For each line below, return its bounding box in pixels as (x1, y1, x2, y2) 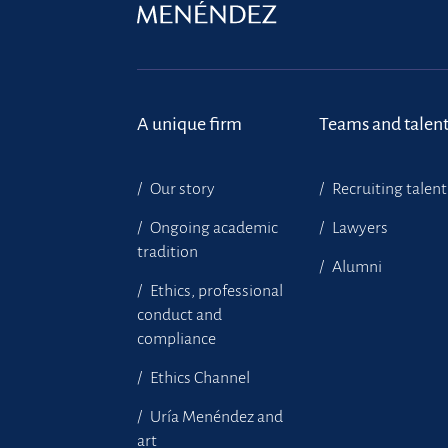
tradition (137, 243, 198, 261)
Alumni (329, 258, 383, 276)
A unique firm (137, 114, 242, 134)
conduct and (137, 306, 222, 324)
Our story (147, 180, 215, 198)
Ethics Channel (147, 369, 250, 387)
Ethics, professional (147, 282, 283, 300)
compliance (137, 330, 216, 348)
